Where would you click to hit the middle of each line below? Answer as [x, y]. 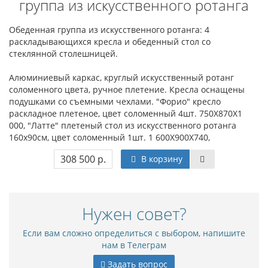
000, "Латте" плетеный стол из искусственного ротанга [123, 125]
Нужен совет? [134, 214]
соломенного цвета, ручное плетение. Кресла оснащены [127, 89]
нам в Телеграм [134, 245]
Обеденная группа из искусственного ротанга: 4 [109, 30]
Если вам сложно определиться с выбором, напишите [134, 233]
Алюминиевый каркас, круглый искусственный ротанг [121, 77]
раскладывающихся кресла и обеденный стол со [110, 42]
